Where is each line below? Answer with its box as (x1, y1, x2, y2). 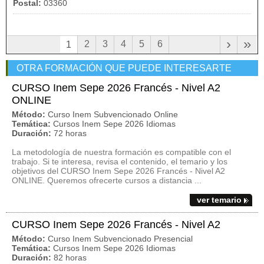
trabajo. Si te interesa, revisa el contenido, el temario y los (12, 157, 227, 166)
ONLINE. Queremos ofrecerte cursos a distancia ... (12, 176, 202, 185)
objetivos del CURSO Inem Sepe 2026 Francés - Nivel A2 (12, 166, 225, 176)
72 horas (54, 128, 87, 138)
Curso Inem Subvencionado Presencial (48, 234, 193, 243)
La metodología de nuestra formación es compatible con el (12, 147, 231, 157)
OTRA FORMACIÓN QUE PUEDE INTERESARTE (16, 63, 232, 73)
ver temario (197, 195, 242, 204)
